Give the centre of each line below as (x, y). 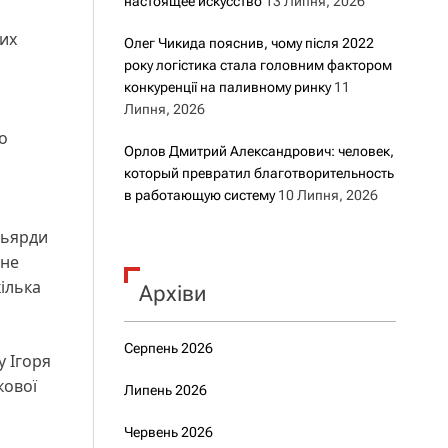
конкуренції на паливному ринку (227, 87)
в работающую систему (199, 195)
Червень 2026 (168, 432)
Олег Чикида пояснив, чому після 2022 (248, 43)
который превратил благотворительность (258, 173)
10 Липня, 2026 (327, 195)
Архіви (172, 293)
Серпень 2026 (168, 348)
